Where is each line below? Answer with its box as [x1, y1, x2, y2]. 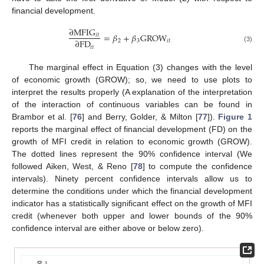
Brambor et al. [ [12, 112, 73, 122]
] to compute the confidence [142, 161, 253, 171]
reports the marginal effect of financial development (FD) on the [12, 124, 252, 134]
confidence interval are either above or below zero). [12, 223, 204, 233]
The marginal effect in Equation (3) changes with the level [28, 62, 252, 72]
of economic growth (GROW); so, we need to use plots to [12, 75, 252, 85]
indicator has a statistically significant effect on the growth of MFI [12, 199, 252, 209]
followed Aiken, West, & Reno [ [12, 161, 133, 171]
